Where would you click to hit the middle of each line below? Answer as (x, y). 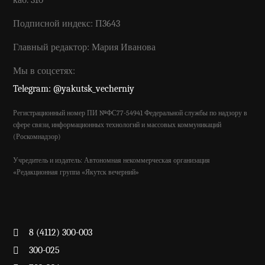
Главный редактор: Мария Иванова (85, 48)
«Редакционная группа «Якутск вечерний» (76, 172)
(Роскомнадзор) (37, 137)
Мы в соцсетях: (44, 71)
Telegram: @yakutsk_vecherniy (74, 89)
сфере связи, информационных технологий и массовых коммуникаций (117, 125)
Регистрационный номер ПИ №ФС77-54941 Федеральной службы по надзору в (130, 113)
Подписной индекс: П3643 (67, 24)
